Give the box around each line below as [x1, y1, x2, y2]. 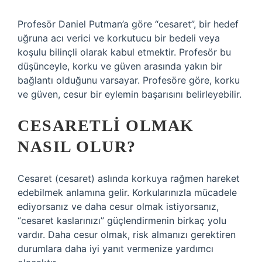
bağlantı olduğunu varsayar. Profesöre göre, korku [18, 74, 240, 86]
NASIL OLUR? [18, 137, 136, 156]
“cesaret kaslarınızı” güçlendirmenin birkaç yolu [18, 215, 226, 226]
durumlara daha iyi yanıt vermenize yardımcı [18, 243, 213, 254]
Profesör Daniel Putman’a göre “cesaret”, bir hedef [18, 18, 239, 30]
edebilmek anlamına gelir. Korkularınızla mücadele [18, 187, 237, 198]
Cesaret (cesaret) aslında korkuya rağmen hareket [18, 173, 240, 184]
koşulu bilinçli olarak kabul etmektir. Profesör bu [18, 46, 231, 58]
